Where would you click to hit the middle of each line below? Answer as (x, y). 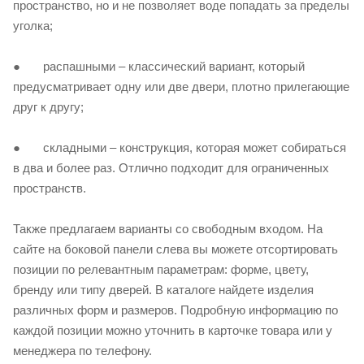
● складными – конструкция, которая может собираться (180, 148)
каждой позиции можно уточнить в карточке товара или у (173, 331)
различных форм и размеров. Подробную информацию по (175, 310)
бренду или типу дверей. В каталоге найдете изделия (163, 290)
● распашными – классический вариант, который (159, 67)
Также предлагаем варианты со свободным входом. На (168, 229)
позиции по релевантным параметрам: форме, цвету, (161, 270)
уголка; (33, 26)
